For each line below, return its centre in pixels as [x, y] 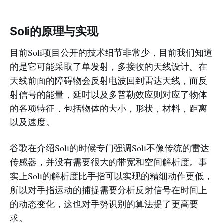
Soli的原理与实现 [54, 31]
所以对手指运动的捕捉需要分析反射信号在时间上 [109, 189]
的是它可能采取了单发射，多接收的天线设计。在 [109, 66]
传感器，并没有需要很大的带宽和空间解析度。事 [109, 162]
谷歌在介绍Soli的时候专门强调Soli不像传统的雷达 [110, 148]
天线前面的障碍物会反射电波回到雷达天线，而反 [109, 80]
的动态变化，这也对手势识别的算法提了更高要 [104, 203]
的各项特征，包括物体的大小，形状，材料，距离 [109, 108]
